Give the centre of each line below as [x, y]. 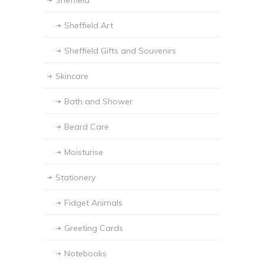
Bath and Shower [98, 102]
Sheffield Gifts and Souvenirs [120, 51]
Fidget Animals [93, 203]
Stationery [75, 178]
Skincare [72, 76]
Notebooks [85, 254]
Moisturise [84, 152]
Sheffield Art [89, 26]
